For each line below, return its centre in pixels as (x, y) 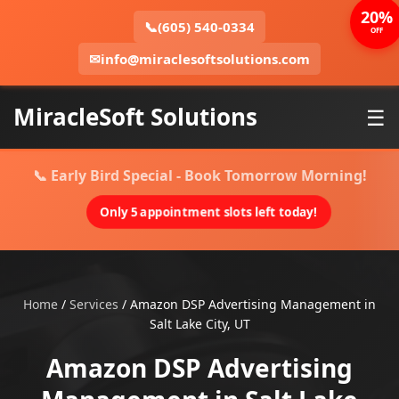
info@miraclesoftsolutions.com (205, 59)
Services (94, 304)
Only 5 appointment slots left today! (208, 212)
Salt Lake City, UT (199, 324)
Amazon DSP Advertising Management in (253, 304)
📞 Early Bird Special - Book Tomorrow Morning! (199, 175)
